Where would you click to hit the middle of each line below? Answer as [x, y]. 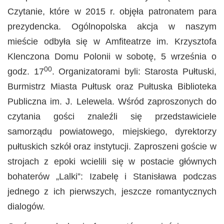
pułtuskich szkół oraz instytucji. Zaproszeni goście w [112, 147]
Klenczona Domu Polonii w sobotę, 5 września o [112, 57]
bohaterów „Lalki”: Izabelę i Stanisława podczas [112, 177]
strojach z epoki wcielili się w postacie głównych [112, 162]
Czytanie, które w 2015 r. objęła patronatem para [112, 12]
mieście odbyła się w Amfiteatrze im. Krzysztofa [112, 42]
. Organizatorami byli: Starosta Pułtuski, [134, 72]
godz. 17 [26, 72]
